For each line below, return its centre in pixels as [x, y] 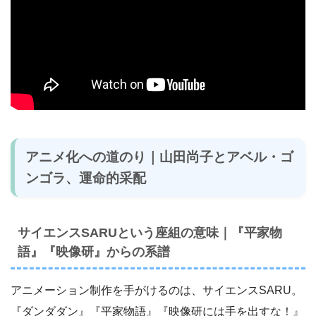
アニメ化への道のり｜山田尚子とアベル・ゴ [160, 157]
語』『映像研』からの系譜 [94, 251]
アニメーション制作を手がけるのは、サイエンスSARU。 [157, 290]
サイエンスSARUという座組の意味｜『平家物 [150, 232]
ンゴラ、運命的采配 [86, 178]
